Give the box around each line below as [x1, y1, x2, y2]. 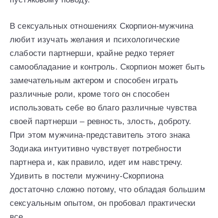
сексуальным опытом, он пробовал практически [10, 198, 196, 208]
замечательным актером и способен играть [10, 75, 178, 85]
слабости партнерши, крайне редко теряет [10, 48, 175, 58]
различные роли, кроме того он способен [10, 89, 169, 99]
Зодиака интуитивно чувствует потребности [10, 144, 182, 153]
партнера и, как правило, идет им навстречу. [10, 157, 183, 167]
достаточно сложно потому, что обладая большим [10, 184, 205, 194]
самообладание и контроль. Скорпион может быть [10, 62, 205, 72]
